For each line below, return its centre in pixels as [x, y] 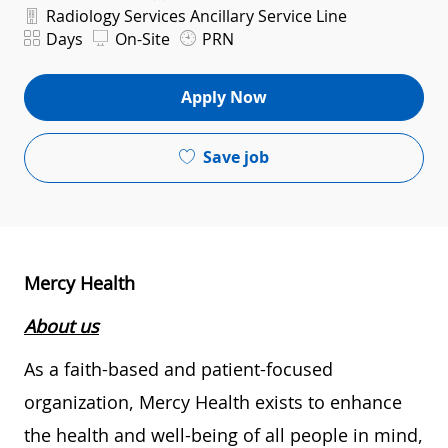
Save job [236, 157]
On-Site [140, 38]
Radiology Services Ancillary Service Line [194, 15]
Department [63, 13]
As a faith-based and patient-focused [178, 368]
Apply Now [224, 97]
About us [61, 325]
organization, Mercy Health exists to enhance [213, 401]
